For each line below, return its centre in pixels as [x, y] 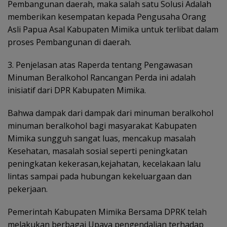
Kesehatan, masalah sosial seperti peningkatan [98, 151]
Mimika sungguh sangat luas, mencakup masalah [102, 138]
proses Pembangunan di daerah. [69, 42]
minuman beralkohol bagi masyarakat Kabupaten [102, 126]
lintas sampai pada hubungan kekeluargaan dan [100, 176]
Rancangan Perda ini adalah [143, 78]
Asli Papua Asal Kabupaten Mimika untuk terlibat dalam [113, 29]
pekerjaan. [28, 189]
